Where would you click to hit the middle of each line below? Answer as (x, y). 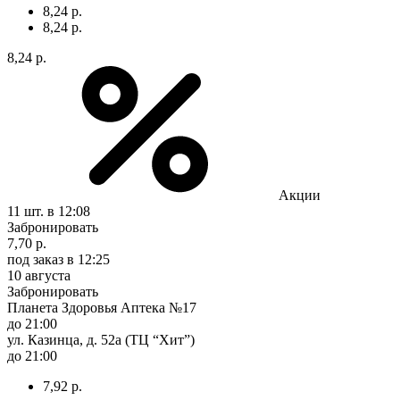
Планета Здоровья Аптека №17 (102, 307)
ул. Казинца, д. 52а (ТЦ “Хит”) (101, 339)
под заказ (35, 259)
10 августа (39, 275)
